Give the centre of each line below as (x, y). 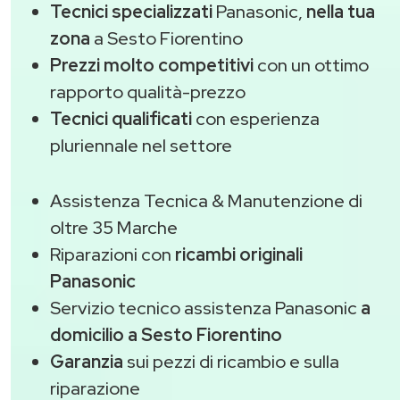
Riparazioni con (112, 255)
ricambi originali (239, 255)
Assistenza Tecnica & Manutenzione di (206, 201)
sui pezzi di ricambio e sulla (231, 362)
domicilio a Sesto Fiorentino (166, 335)
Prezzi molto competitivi (152, 66)
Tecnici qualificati (121, 119)
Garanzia (87, 362)
